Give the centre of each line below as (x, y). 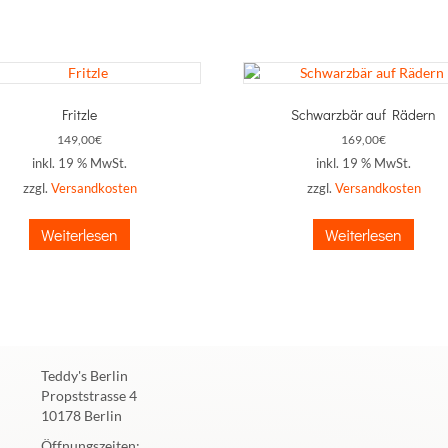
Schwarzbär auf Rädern (364, 114)
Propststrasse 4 (88, 395)
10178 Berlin (81, 415)
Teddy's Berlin (84, 375)
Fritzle (80, 114)
